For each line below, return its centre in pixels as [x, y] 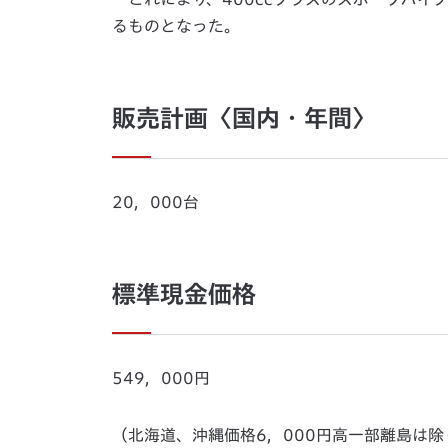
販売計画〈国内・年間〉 [244, 117]
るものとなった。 [176, 25]
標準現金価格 [184, 293]
